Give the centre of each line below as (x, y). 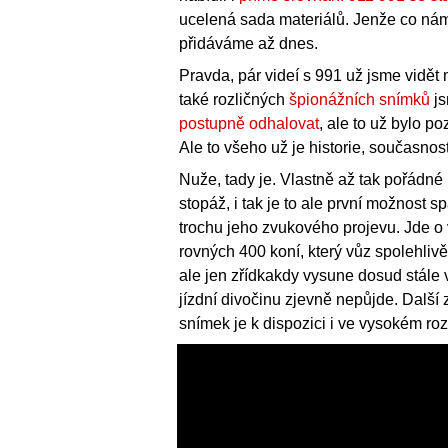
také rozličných (234, 100)
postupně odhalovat (249, 124)
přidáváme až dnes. (248, 44)
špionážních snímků (359, 100)
